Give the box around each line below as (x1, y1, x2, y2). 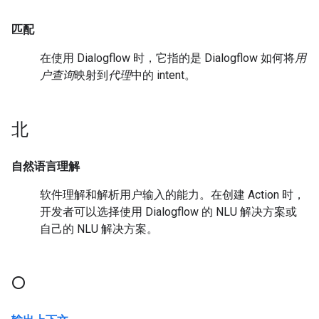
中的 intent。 (131, 68, 196, 82)
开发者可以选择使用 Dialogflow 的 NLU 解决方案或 (40, 205, 297, 219)
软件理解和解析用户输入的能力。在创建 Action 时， (40, 188, 305, 202)
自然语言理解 (11, 159, 80, 173)
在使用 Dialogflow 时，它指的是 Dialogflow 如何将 (40, 51, 295, 65)
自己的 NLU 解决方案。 (40, 222, 158, 236)
